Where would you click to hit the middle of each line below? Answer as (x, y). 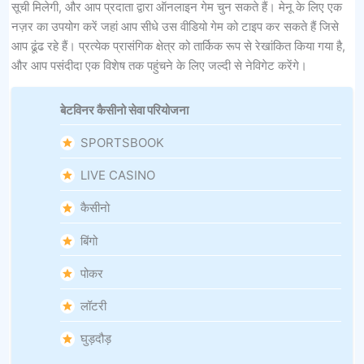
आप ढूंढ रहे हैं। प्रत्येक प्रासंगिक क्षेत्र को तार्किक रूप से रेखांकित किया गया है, (178, 46)
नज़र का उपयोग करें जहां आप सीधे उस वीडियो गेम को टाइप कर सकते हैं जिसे (175, 26)
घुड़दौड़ (96, 339)
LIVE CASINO (118, 175)
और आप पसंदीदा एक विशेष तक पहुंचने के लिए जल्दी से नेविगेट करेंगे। (159, 65)
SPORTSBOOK (123, 142)
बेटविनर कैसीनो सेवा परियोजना (124, 110)
